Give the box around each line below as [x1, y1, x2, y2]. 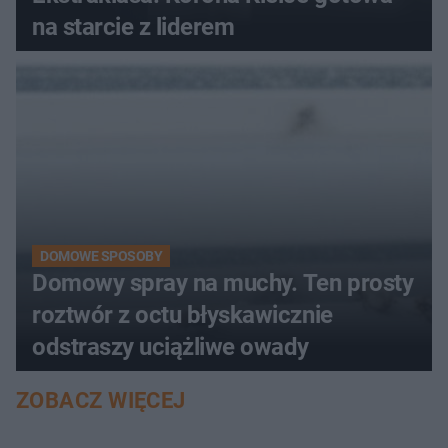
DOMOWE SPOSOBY [40, 247, 163, 264]
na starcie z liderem [32, 12, 235, 41]
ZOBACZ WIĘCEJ [16, 387, 186, 413]
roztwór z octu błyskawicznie [32, 300, 333, 329]
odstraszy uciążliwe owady [32, 332, 309, 361]
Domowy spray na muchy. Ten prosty [32, 268, 414, 297]
